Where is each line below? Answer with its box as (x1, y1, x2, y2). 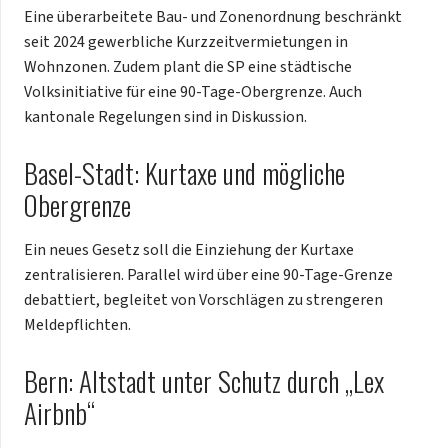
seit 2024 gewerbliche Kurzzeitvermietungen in (24, 31, 348, 54)
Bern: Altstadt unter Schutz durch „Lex (24, 360, 384, 401)
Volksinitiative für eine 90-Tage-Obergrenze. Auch (24, 81, 362, 104)
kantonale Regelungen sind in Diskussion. (24, 106, 307, 129)
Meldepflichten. (24, 313, 131, 336)
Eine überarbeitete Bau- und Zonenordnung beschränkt (24, 6, 402, 29)
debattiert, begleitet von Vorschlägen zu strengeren (24, 288, 383, 311)
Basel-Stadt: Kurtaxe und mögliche (24, 153, 345, 194)
